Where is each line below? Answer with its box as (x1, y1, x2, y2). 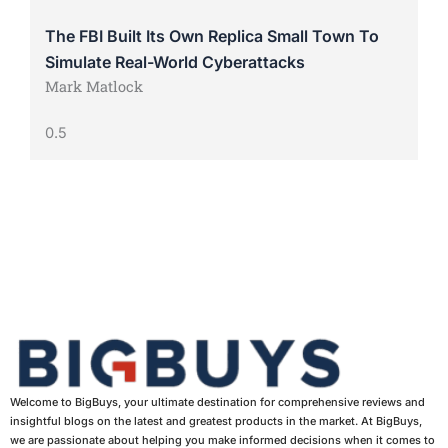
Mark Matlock (44, 77, 143, 97)
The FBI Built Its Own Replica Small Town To (44, 26, 379, 47)
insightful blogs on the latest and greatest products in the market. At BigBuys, (10, 413, 422, 428)
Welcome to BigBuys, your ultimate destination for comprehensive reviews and (10, 394, 425, 409)
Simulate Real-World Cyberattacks (44, 52, 305, 73)
